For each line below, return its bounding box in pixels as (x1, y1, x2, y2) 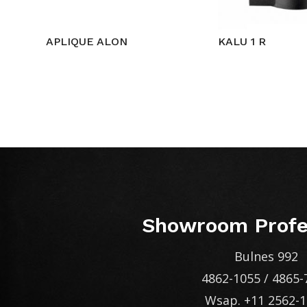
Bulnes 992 (234, 248, 298, 265)
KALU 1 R (218, 34, 267, 48)
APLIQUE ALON (46, 34, 128, 48)
